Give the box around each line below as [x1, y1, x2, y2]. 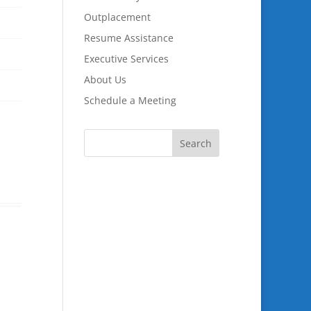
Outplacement [83, 10, 151, 24]
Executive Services [83, 52, 169, 65]
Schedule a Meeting [83, 94, 176, 107]
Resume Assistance [83, 31, 174, 44]
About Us [83, 73, 126, 86]
